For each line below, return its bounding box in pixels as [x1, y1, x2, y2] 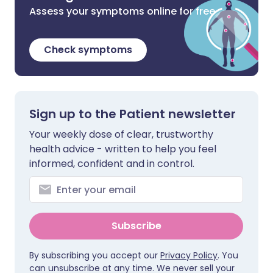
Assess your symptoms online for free [29, 4, 215, 18]
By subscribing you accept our [29, 249, 160, 261]
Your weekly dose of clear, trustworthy [29, 127, 213, 141]
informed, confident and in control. [29, 157, 194, 171]
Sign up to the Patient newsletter [29, 105, 236, 122]
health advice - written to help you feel [29, 142, 216, 156]
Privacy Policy [160, 249, 218, 261]
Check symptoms [44, 43, 132, 57]
